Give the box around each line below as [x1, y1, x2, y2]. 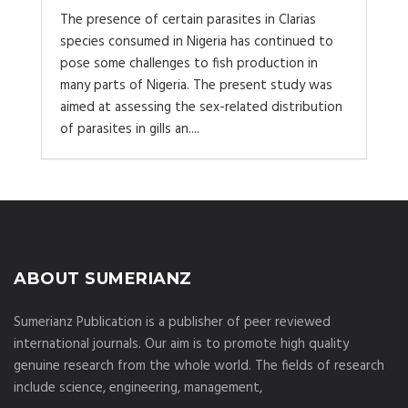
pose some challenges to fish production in [60, 53, 318, 75]
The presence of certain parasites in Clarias [60, 9, 316, 31]
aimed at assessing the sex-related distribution [60, 97, 342, 118]
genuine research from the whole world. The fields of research [14, 355, 384, 377]
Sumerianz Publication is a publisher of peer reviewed [14, 311, 331, 333]
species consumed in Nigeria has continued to [60, 31, 333, 53]
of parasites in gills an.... [60, 118, 199, 140]
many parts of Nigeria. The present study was [60, 75, 332, 97]
